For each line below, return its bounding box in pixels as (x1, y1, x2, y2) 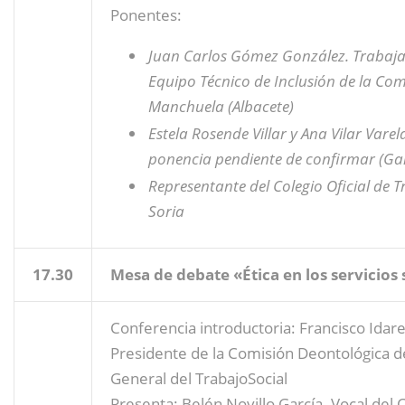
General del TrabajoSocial (110, 367, 287, 389)
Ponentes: (110, 4, 182, 25)
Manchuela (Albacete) (148, 95, 294, 117)
